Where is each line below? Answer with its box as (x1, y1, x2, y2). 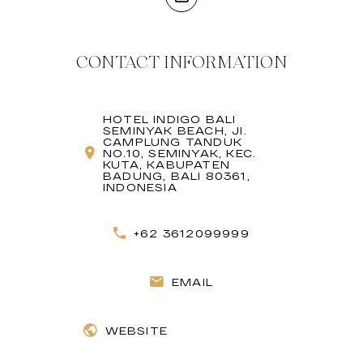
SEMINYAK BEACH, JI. (103, 124, 247, 136)
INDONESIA (103, 181, 177, 193)
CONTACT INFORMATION (76, 49, 287, 75)
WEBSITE (105, 324, 168, 336)
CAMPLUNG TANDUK (103, 135, 242, 147)
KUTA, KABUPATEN (103, 158, 230, 170)
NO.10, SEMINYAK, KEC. (103, 147, 257, 159)
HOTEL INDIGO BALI (103, 113, 237, 125)
